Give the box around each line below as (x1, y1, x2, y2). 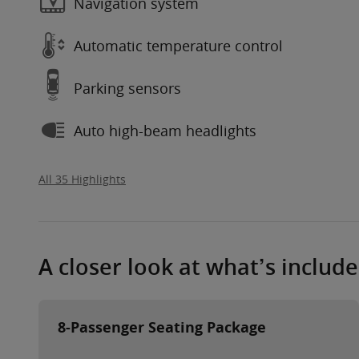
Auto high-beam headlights (74, 120, 256, 140)
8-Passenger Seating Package (58, 317, 266, 338)
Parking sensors (74, 78, 181, 98)
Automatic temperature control (74, 35, 283, 55)
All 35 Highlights (38, 172, 126, 188)
